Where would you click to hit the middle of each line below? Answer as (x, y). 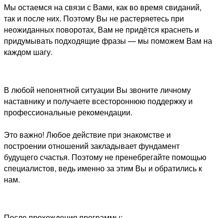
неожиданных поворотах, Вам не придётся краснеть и (101, 29)
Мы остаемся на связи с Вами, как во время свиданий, (103, 7)
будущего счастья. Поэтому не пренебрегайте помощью (105, 157)
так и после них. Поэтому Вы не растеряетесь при (94, 18)
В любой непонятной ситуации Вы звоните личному (97, 90)
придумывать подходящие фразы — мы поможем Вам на (108, 40)
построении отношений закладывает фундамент (92, 145)
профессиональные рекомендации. (68, 112)
